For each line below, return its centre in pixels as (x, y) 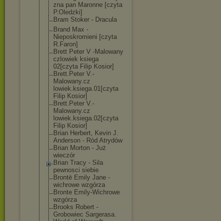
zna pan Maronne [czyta (88, 5)
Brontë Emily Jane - (82, 177)
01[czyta (106, 89)
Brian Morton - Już (80, 148)
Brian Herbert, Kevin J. (86, 133)
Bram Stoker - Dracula (85, 19)
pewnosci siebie (76, 170)
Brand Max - (71, 29)
